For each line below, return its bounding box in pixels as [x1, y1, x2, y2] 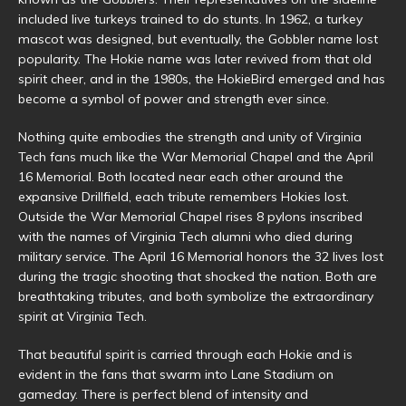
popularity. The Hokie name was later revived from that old [18, 50, 372, 67]
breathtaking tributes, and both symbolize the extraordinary [18, 287, 373, 304]
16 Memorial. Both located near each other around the [18, 168, 343, 185]
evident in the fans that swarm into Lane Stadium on [18, 365, 333, 382]
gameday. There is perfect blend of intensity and [18, 385, 308, 402]
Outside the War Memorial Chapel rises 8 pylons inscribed [18, 208, 362, 225]
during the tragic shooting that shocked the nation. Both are [18, 267, 377, 285]
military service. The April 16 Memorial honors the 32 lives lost [18, 247, 383, 265]
